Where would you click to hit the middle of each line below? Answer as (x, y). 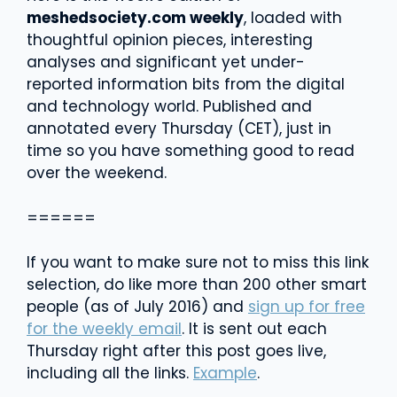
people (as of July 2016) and (137, 306)
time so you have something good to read (191, 151)
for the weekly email (104, 328)
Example (225, 373)
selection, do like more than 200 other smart (197, 284)
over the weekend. (97, 173)
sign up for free (307, 306)
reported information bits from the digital (186, 84)
